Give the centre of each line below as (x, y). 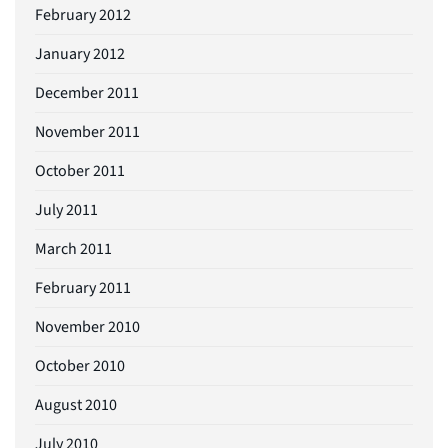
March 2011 (73, 248)
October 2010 (80, 365)
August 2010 (76, 404)
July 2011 (66, 209)
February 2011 (83, 287)
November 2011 (87, 131)
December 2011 (87, 92)
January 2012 (80, 53)
